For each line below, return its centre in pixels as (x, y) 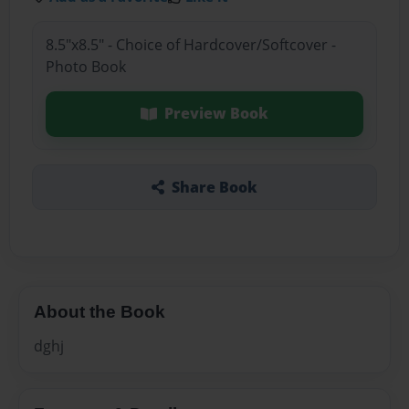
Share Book (214, 187)
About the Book (100, 311)
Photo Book (85, 67)
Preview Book (216, 114)
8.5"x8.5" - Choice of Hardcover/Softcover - (190, 45)
